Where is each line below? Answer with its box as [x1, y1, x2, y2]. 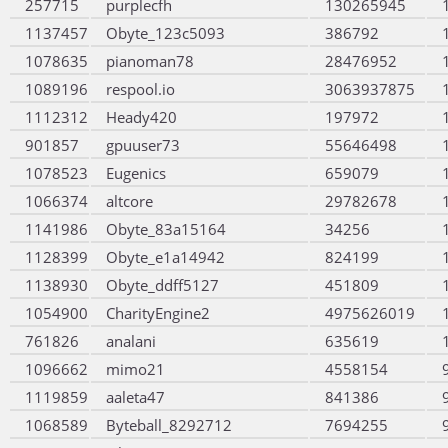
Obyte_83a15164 [106, 219, 226, 239]
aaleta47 [106, 387, 165, 407]
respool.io [106, 79, 175, 99]
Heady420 [106, 107, 177, 127]
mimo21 [106, 359, 165, 379]
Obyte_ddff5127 [106, 275, 219, 295]
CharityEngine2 [106, 303, 210, 323]
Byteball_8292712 [106, 415, 232, 435]
